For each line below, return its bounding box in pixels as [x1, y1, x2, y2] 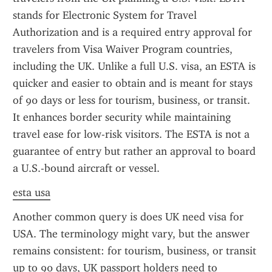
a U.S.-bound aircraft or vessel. [13, 161, 160, 175]
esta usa [13, 186, 50, 199]
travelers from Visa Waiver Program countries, [13, 42, 233, 56]
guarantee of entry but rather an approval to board [13, 144, 256, 158]
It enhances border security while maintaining [13, 110, 231, 124]
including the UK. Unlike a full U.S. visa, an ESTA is [13, 59, 256, 73]
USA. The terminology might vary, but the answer [13, 227, 250, 240]
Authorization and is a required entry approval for [13, 25, 252, 39]
